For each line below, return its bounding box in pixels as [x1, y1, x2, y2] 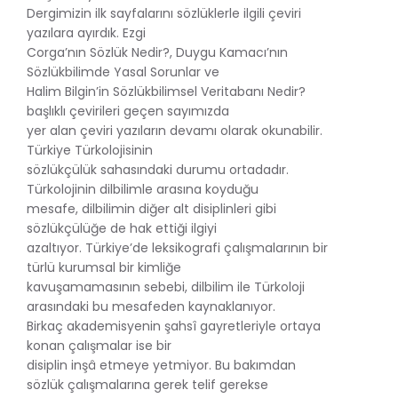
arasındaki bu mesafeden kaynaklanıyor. [27, 297, 275, 315]
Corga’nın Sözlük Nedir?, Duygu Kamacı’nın [27, 43, 288, 61]
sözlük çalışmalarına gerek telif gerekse [27, 375, 268, 394]
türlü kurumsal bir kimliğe [27, 258, 181, 276]
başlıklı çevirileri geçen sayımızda [27, 101, 229, 120]
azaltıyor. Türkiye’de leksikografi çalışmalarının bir [27, 238, 328, 257]
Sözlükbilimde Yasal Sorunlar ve [27, 62, 219, 81]
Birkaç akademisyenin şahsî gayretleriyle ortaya [27, 316, 321, 335]
